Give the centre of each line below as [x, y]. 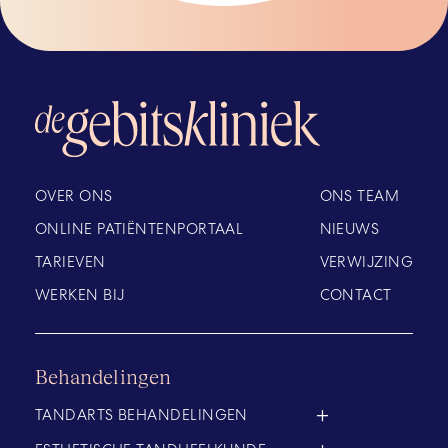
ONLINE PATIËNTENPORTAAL [139, 229]
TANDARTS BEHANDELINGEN [141, 415]
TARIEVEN [70, 262]
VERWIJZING [366, 262]
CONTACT [355, 295]
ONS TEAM [359, 196]
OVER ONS [74, 196]
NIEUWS [349, 229]
